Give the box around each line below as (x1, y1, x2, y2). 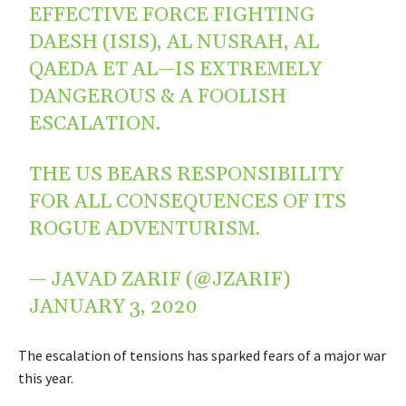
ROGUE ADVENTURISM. (29, 216, 261, 242)
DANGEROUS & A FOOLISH (29, 83, 287, 110)
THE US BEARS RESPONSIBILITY (29, 161, 344, 188)
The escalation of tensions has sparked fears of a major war (18, 345, 386, 364)
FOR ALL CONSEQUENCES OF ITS (29, 188, 347, 215)
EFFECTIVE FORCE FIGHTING (29, 2, 315, 28)
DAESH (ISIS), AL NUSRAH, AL (29, 29, 320, 55)
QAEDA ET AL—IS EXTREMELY (29, 56, 323, 82)
